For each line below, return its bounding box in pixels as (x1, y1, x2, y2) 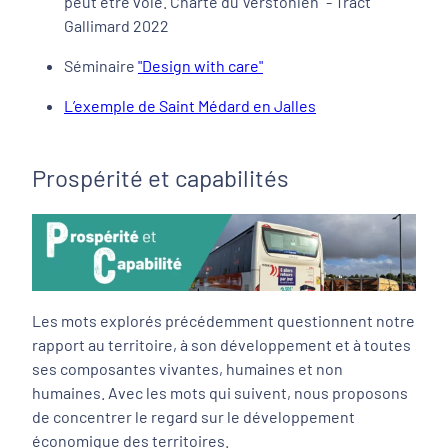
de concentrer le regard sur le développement (32, 407, 355, 427)
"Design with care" (138, 56, 263, 76)
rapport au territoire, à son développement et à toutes (32, 335, 411, 355)
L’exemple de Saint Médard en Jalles (64, 96, 316, 116)
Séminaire (64, 56, 138, 76)
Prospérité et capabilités (32, 163, 289, 193)
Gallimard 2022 (64, 16, 169, 36)
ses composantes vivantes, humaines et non (32, 359, 343, 379)
